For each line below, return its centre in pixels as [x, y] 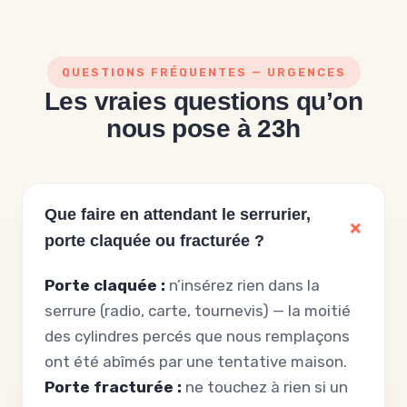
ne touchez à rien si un [265, 387]
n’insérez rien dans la [243, 285]
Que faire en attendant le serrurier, [178, 214]
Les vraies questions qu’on [203, 101]
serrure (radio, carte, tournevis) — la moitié [198, 311]
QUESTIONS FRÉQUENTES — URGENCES [203, 72]
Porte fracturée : [113, 387]
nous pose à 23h [203, 129]
